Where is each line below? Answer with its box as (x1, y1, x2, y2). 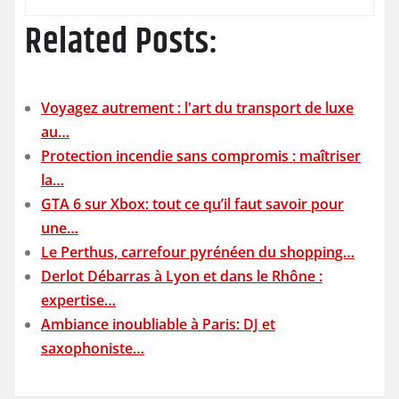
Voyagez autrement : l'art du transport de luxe (41, 97, 354, 118)
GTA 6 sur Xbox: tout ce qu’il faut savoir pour (41, 193, 344, 214)
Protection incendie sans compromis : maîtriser (41, 145, 361, 166)
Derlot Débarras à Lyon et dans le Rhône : (41, 265, 322, 286)
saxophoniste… (41, 338, 144, 358)
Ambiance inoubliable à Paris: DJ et (41, 313, 275, 334)
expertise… (41, 289, 116, 310)
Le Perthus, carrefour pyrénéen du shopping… (41, 241, 354, 262)
